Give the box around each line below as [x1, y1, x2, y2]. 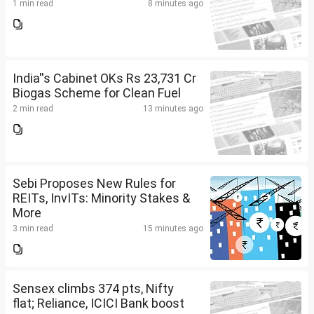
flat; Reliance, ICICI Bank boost [13, 296, 184, 311]
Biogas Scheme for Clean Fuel [13, 86, 181, 101]
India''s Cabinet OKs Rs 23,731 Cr [13, 71, 196, 86]
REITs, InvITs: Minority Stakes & [13, 191, 190, 206]
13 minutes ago [143, 104, 203, 114]
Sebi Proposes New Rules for [13, 176, 176, 191]
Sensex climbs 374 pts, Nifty [13, 281, 174, 296]
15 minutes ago [143, 224, 203, 234]
